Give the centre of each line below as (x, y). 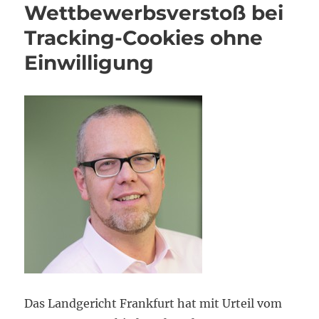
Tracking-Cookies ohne (144, 38)
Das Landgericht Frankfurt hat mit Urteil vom (153, 304)
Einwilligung (89, 63)
